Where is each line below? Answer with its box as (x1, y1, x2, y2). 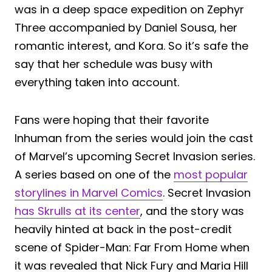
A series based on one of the (15, 166, 174, 182)
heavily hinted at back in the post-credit (15, 221, 232, 237)
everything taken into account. (15, 74, 179, 90)
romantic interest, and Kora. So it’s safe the (15, 38, 248, 53)
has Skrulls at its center (15, 203, 140, 219)
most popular (174, 166, 248, 182)
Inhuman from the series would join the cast (15, 130, 253, 146)
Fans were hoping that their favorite (15, 112, 209, 127)
